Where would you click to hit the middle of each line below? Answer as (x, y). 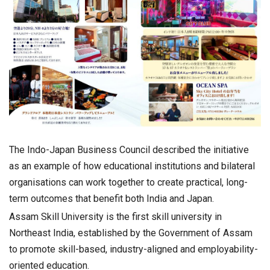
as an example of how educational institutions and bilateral (132, 166)
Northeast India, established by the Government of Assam (131, 233)
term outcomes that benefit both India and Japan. (111, 199)
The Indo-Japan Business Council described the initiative (129, 150)
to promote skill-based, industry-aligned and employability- (133, 250)
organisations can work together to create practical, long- (128, 183)
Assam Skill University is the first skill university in (115, 217)
